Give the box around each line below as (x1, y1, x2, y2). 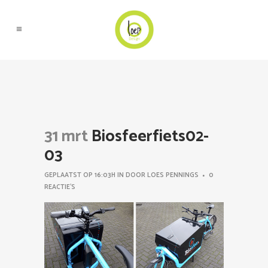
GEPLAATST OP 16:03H (44, 170, 115, 181)
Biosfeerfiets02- (88, 123, 209, 150)
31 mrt (44, 123, 88, 150)
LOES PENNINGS (147, 170, 199, 181)
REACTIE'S (44, 182, 75, 193)
